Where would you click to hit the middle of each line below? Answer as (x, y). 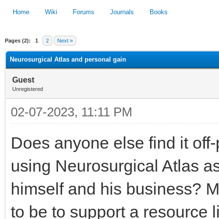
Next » (65, 40)
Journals (122, 12)
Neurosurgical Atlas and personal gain (68, 59)
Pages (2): (18, 40)
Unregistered (28, 89)
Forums (84, 12)
